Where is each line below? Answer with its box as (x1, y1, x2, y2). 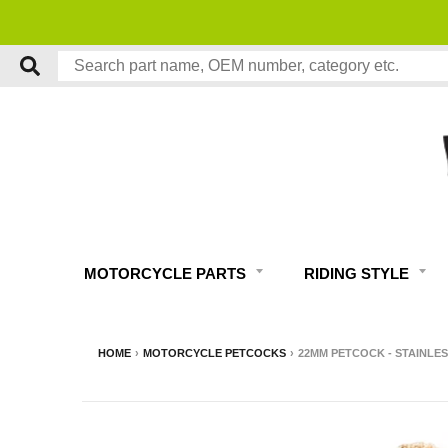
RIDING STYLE (304, 265, 413, 283)
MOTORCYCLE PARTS (84, 265, 250, 283)
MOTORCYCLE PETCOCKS (143, 347, 286, 360)
